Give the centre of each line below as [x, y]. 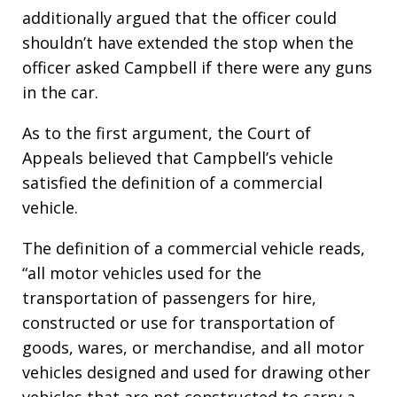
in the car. [60, 92]
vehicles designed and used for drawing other [196, 372]
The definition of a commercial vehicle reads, [194, 248]
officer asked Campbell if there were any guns [197, 67]
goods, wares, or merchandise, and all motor [193, 347]
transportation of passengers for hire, [169, 298]
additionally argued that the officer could [179, 18]
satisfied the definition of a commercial [172, 183]
